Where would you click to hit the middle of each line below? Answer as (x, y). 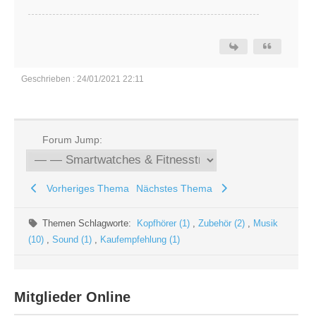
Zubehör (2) (223, 224)
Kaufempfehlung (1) (140, 240)
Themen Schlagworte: (90, 224)
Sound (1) (73, 240)
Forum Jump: (71, 140)
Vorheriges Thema (85, 189)
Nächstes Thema (177, 189)
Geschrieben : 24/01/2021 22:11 (83, 79)
